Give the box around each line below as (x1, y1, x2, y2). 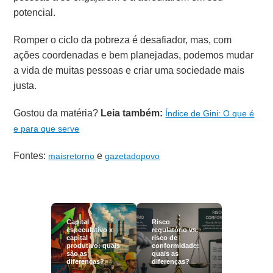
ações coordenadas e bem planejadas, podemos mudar (13, 48, 254, 62)
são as (66, 248, 87, 258)
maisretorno (48, 149, 95, 162)
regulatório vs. (152, 224, 198, 235)
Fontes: (13, 148, 49, 163)
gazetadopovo (105, 149, 160, 162)
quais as (152, 248, 179, 258)
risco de (152, 232, 177, 243)
